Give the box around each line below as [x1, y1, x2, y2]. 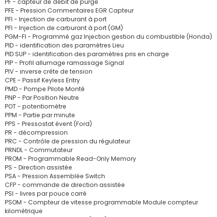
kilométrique [5, 207, 43, 215]
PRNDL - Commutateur [5, 146, 73, 154]
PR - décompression [5, 128, 68, 137]
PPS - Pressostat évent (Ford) [5, 120, 92, 128]
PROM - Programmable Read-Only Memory [5, 155, 136, 163]
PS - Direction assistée [5, 163, 72, 171]
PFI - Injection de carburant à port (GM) [5, 24, 123, 32]
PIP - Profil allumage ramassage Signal [5, 59, 124, 67]
